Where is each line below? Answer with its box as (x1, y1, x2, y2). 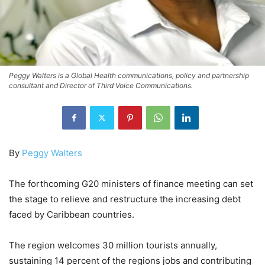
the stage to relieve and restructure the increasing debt (9, 193, 241, 205)
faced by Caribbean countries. (9, 208, 134, 220)
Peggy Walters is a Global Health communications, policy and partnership (9, 70, 249, 80)
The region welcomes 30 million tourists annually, (9, 239, 217, 251)
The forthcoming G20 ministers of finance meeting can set (9, 177, 253, 189)
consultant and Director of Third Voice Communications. (9, 80, 193, 90)
